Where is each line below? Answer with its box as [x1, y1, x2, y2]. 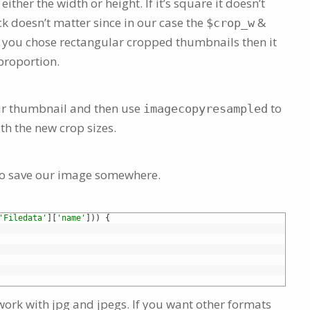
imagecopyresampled [143, 102, 268, 116]
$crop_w [206, 16, 255, 30]
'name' [57, 213, 86, 224]
